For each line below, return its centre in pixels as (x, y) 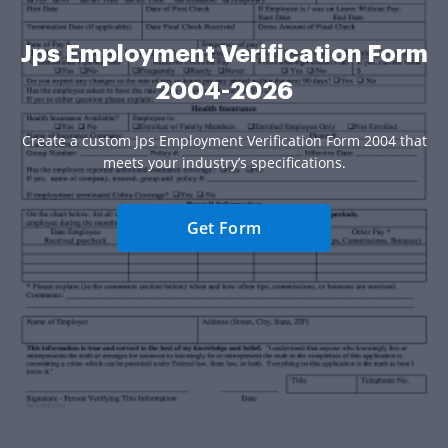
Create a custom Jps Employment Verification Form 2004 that (224, 141)
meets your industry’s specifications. (224, 163)
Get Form (224, 228)
